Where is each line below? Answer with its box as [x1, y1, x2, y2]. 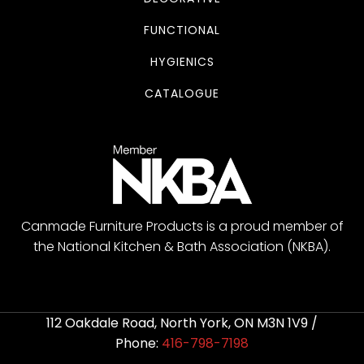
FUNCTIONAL [144, 21, 220, 38]
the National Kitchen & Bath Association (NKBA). [33, 237, 331, 257]
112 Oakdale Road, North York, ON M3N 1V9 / [46, 314, 318, 333]
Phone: [115, 334, 158, 353]
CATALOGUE [145, 84, 219, 102]
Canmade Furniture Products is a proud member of [20, 217, 344, 236]
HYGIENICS [149, 53, 214, 70]
